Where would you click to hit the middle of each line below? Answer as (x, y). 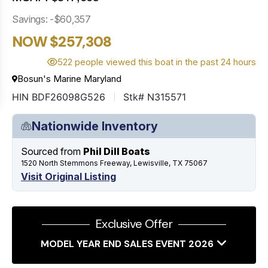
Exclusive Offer (134, 223)
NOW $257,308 (62, 41)
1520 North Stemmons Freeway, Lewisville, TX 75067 (114, 163)
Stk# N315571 (155, 97)
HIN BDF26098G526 (59, 97)
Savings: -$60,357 (51, 19)
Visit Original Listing (68, 176)
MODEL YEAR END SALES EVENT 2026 (127, 243)
